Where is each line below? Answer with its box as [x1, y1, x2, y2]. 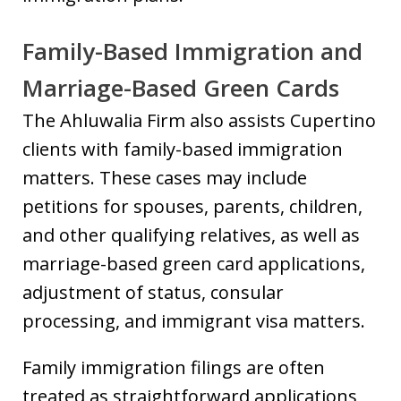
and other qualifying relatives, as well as [22, 223, 360, 247]
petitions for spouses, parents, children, [22, 194, 363, 218]
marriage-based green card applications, [22, 252, 365, 276]
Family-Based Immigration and [22, 35, 363, 67]
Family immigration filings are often [22, 355, 325, 380]
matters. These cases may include [22, 166, 307, 190]
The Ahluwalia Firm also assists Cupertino [22, 108, 376, 132]
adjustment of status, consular [22, 280, 284, 304]
